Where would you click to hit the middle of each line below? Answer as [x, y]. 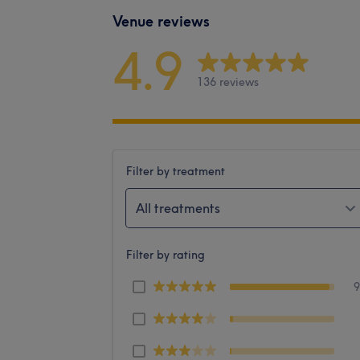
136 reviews [228, 82]
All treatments [178, 208]
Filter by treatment [176, 171]
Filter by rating [166, 254]
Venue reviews [161, 21]
